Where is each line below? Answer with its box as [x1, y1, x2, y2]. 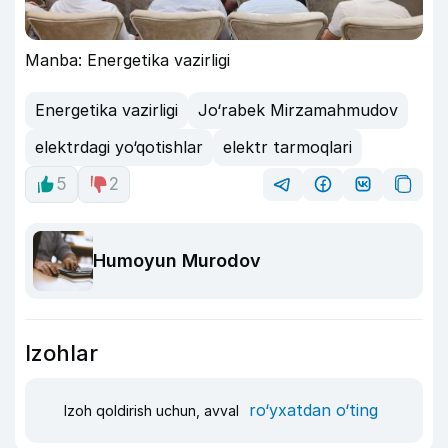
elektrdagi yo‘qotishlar [35, 137, 203, 158]
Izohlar [25, 339, 98, 366]
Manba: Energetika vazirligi [25, 49, 230, 70]
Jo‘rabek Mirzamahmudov [198, 100, 398, 121]
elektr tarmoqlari [223, 137, 352, 158]
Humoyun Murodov [93, 250, 261, 272]
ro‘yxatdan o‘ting [249, 400, 378, 421]
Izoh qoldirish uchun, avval [64, 402, 243, 420]
